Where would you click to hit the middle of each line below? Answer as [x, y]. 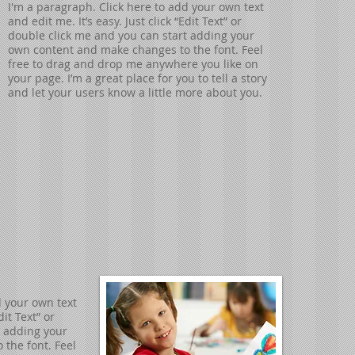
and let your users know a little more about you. [135, 92]
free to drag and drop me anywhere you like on [133, 64]
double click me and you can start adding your [131, 35]
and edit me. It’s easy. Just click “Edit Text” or [125, 21]
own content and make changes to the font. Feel [136, 50]
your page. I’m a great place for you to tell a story [137, 78]
